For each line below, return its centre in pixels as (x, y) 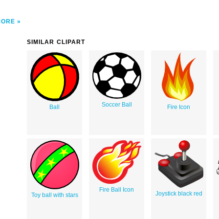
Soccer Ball (117, 104)
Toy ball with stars (55, 195)
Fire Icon (179, 107)
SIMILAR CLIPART (56, 42)
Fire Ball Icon (117, 189)
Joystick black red (179, 193)
